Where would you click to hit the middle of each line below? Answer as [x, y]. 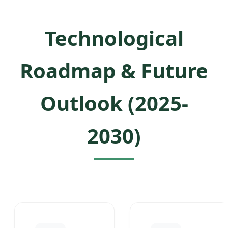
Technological [114, 38]
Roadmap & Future [114, 70]
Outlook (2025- [114, 103]
